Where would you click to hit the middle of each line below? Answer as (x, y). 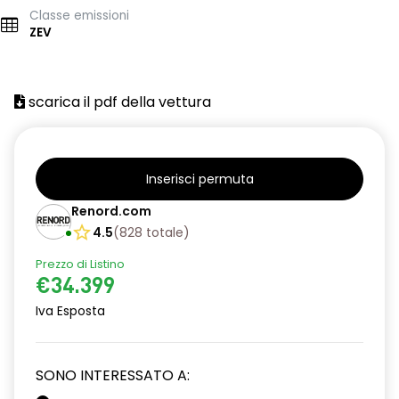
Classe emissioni (79, 16)
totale (165, 232)
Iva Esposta (70, 311)
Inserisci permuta (199, 179)
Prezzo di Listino (80, 264)
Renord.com (111, 211)
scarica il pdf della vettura (118, 102)
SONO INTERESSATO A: (113, 375)
